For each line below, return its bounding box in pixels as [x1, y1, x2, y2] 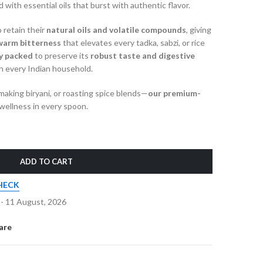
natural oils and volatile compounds [46, 25, 186, 35]
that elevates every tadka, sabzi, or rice [61, 38, 205, 48]
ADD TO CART [20, 157, 73, 166]
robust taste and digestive [90, 50, 195, 60]
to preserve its [33, 50, 90, 60]
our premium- [148, 88, 201, 98]
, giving [186, 25, 211, 35]
